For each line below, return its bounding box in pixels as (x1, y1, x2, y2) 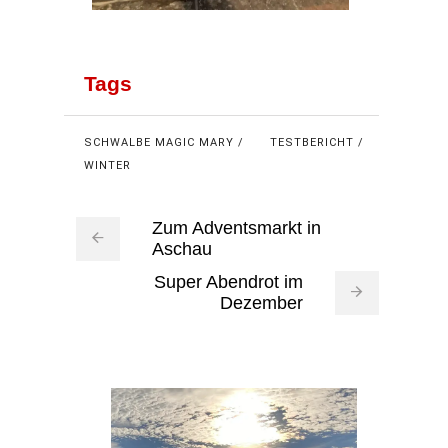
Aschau (151, 238, 212, 259)
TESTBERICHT (269, 135, 354, 149)
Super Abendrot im (153, 271, 303, 292)
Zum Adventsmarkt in (151, 217, 321, 238)
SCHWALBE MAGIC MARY (83, 135, 234, 149)
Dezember (219, 292, 303, 313)
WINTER (83, 158, 131, 172)
